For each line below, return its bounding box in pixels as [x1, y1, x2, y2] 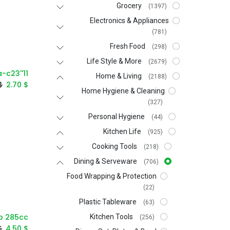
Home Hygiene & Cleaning [81, 87, 165, 95]
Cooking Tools [91, 142, 137, 150]
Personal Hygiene [88, 112, 145, 121]
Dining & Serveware [73, 157, 137, 165]
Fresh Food [109, 42, 145, 50]
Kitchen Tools [89, 213, 133, 221]
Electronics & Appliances [89, 16, 169, 25]
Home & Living [95, 72, 142, 80]
